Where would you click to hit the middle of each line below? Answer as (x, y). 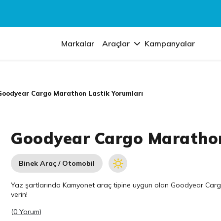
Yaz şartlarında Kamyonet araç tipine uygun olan (91, 185)
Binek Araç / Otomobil (57, 163)
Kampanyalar (170, 43)
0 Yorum (27, 212)
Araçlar (116, 43)
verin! (19, 194)
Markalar (78, 43)
